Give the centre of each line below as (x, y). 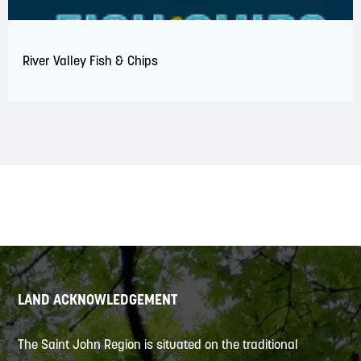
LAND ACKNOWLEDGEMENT (98, 299)
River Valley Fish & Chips (90, 61)
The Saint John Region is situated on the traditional (158, 344)
